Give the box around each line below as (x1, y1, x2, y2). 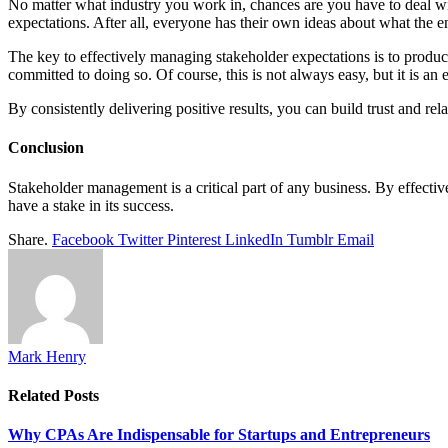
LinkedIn (225, 230, 283, 248)
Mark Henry (8, 347, 86, 365)
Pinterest (167, 230, 221, 248)
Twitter (118, 230, 163, 248)
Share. (8, 230, 48, 248)
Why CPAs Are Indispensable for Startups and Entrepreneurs (8, 426, 430, 444)
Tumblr (287, 230, 333, 248)
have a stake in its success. (8, 196, 174, 214)
